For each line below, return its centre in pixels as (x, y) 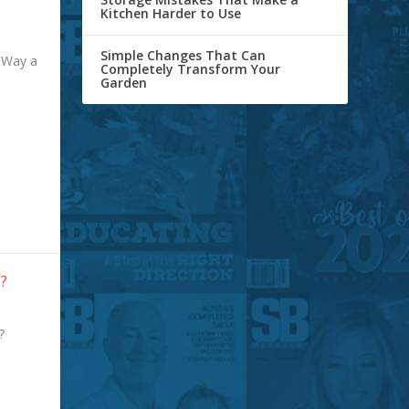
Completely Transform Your (191, 69)
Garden (124, 83)
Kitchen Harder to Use (171, 14)
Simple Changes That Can (184, 56)
